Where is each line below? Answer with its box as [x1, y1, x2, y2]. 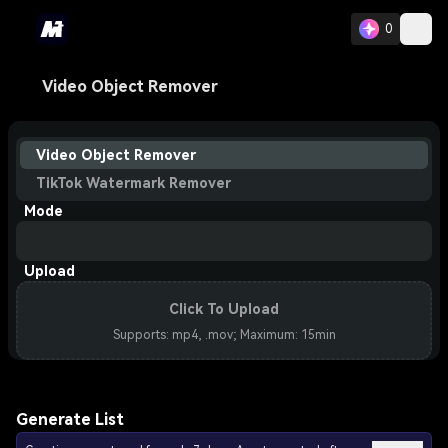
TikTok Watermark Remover [36, 175, 231, 191]
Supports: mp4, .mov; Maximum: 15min [112, 327, 336, 342]
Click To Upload [169, 300, 279, 317]
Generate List [16, 410, 124, 429]
